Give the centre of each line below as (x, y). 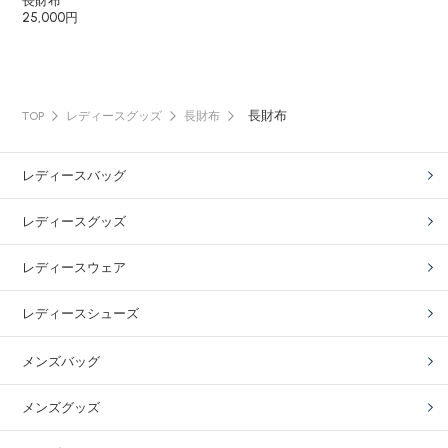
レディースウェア (74, 267)
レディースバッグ (74, 175)
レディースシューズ (81, 313)
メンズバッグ (61, 361)
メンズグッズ (61, 407)
